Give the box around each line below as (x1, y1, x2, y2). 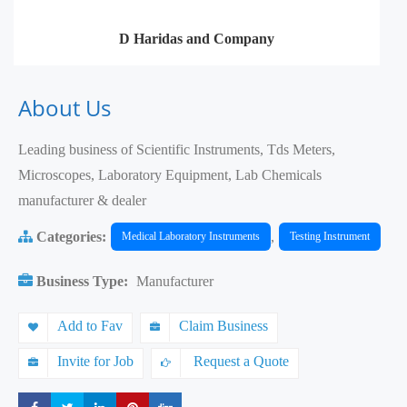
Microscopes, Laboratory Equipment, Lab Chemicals (18, 167, 322, 184)
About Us (18, 93, 111, 124)
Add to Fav (57, 318, 123, 334)
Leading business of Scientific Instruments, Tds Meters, (18, 142, 335, 158)
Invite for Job (57, 353, 134, 370)
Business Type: (33, 273, 132, 290)
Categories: (33, 228, 106, 244)
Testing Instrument (290, 230, 370, 243)
